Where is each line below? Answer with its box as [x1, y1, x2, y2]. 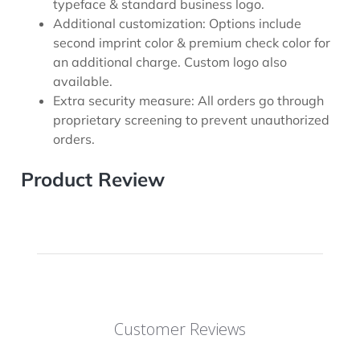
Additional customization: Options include [53, 14, 302, 31]
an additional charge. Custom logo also [53, 53, 288, 70]
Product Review [21, 166, 166, 191]
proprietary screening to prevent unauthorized [53, 111, 330, 128]
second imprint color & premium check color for [53, 34, 331, 51]
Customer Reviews [114, 317, 246, 340]
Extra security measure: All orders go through [53, 92, 325, 108]
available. [53, 72, 113, 89]
